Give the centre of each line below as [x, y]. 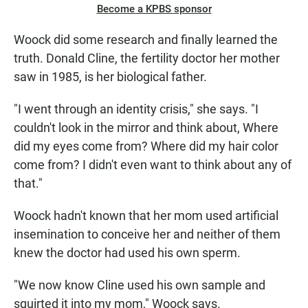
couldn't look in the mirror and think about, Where [146, 128]
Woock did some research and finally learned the [146, 40]
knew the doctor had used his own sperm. [127, 253]
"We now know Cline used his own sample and [140, 285]
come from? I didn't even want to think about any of [153, 165]
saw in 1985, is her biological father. [110, 77]
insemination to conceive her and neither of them [147, 234]
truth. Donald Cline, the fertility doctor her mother [147, 58]
